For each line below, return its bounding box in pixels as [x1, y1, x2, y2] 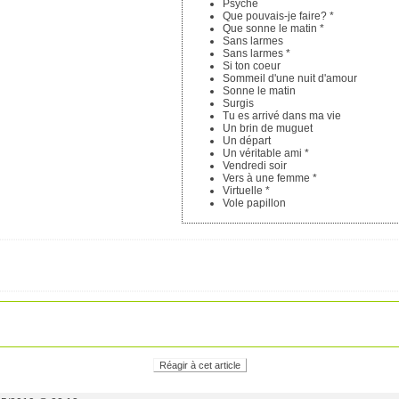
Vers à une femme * [223, 171, 317, 184]
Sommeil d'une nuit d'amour [223, 71, 357, 85]
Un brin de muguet [223, 121, 313, 134]
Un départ [223, 134, 271, 147]
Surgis [223, 96, 254, 110]
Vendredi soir [223, 159, 287, 172]
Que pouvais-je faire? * [223, 9, 334, 22]
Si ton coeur [223, 59, 281, 72]
